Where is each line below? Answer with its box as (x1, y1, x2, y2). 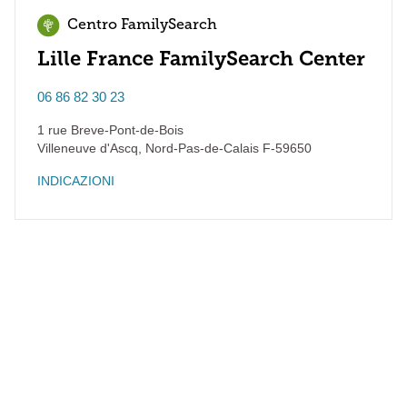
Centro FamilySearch (67, 18, 217, 33)
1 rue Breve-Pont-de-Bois (37, 123, 184, 137)
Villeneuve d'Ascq (37, 141, 138, 155)
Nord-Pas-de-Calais (142, 141, 259, 155)
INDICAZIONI (37, 174, 114, 188)
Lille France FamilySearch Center (37, 46, 365, 71)
